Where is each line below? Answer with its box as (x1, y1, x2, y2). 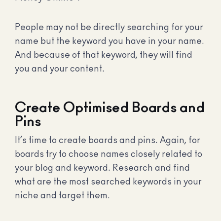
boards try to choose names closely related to (15, 150, 202, 159)
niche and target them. (15, 191, 110, 201)
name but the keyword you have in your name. (15, 37, 204, 46)
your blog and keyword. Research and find (15, 164, 190, 173)
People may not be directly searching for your (15, 23, 203, 32)
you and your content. (15, 64, 105, 74)
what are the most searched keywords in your (15, 178, 202, 187)
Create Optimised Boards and (15, 101, 205, 115)
